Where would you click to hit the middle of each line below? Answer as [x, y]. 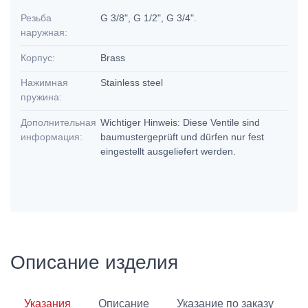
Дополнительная [58, 122]
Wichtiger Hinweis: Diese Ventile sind [180, 122]
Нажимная [44, 83]
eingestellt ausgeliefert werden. [170, 151]
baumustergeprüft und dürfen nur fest [183, 136]
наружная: [44, 33]
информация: [52, 136]
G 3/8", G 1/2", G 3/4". [150, 18]
